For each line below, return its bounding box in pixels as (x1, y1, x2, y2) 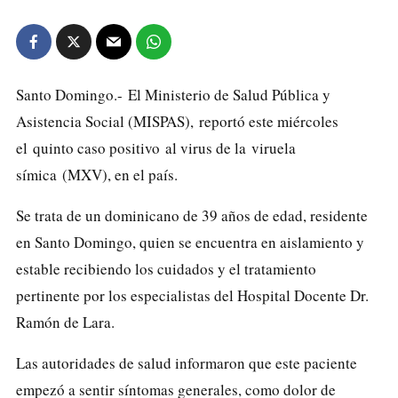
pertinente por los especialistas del (16, 284, 237, 306)
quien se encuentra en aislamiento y (136, 231, 364, 252)
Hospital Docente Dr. (237, 284, 369, 306)
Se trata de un (16, 204, 105, 226)
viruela (251, 137, 296, 158)
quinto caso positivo (33, 137, 160, 158)
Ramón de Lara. (16, 311, 115, 332)
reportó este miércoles (194, 110, 338, 131)
